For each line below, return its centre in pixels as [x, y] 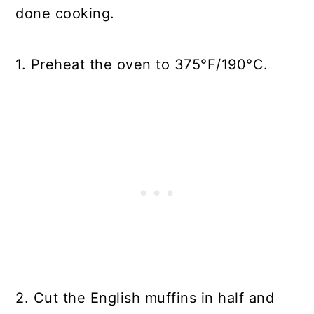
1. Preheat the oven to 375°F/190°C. [144, 65]
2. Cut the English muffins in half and [145, 298]
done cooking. [65, 14]
